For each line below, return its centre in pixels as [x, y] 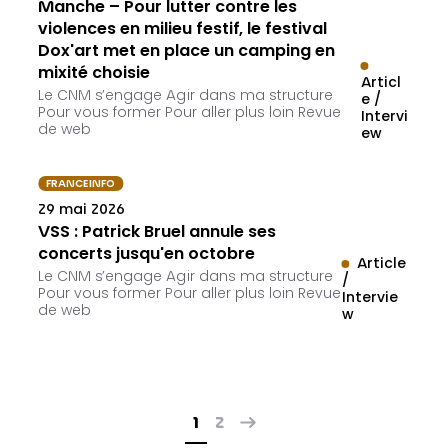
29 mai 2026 [82, 211]
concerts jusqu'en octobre [147, 255]
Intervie [369, 299]
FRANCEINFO [81, 185]
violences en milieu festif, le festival [183, 30]
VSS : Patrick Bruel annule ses [157, 233]
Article [381, 265]
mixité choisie [94, 74]
